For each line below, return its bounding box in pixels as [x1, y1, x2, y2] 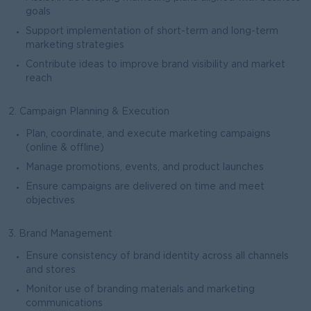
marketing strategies [26, 41, 124, 49]
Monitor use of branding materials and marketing [26, 285, 255, 294]
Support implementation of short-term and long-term [26, 27, 278, 35]
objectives [26, 196, 303, 205]
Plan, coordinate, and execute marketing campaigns [26, 130, 271, 138]
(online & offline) [26, 144, 104, 152]
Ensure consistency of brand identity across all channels [26, 252, 289, 260]
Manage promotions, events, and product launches [26, 163, 264, 171]
